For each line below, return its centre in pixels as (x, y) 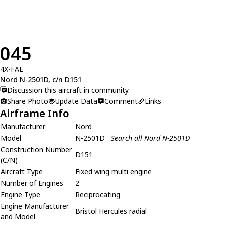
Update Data (76, 101)
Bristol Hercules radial (111, 211)
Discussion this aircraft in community (68, 90)
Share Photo (28, 101)
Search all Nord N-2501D (150, 138)
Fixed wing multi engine (114, 172)
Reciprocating (98, 195)
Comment (121, 101)
